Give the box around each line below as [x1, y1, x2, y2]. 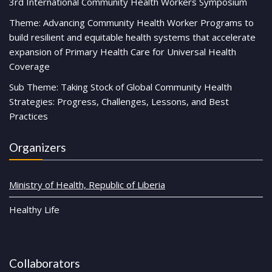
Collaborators [9, 256, 80, 270]
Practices [9, 109, 48, 122]
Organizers [9, 140, 66, 154]
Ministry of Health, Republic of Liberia [9, 178, 165, 191]
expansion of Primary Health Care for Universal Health [9, 45, 236, 58]
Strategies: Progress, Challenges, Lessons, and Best [9, 95, 229, 107]
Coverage [9, 59, 50, 72]
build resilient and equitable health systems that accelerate [9, 30, 256, 43]
